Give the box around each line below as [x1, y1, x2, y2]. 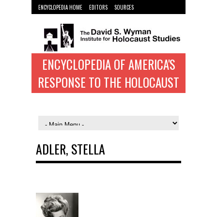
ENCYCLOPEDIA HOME [38, 3, 82, 11]
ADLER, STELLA [36, 139, 105, 158]
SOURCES [114, 3, 134, 11]
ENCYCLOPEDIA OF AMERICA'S [42, 55, 175, 73]
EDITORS [89, 3, 108, 11]
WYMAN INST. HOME [38, 13, 80, 20]
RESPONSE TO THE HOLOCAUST [38, 73, 179, 91]
